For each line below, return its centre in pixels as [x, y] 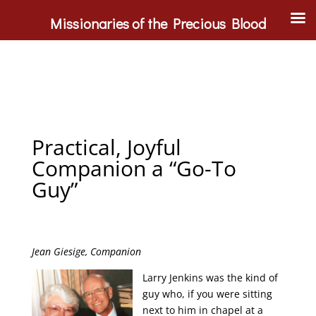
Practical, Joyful [106, 147]
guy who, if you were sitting [208, 294]
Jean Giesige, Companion [86, 251]
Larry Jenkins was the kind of [211, 278]
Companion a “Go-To [134, 168]
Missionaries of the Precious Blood [158, 23]
